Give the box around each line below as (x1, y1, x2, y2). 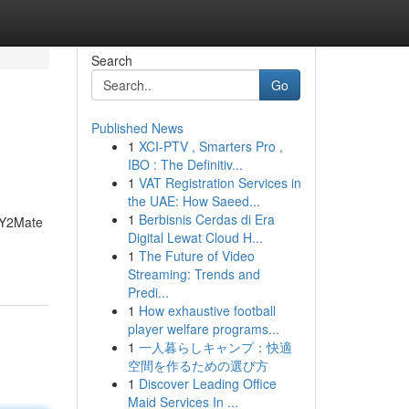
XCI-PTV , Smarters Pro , (138, 137, 283, 155)
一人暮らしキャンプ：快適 (138, 338, 292, 356)
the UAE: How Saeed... (127, 192, 260, 210)
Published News (90, 119, 184, 137)
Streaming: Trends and (127, 265, 260, 283)
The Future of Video (138, 246, 255, 265)
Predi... (127, 283, 169, 301)
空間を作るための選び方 (127, 356, 268, 374)
